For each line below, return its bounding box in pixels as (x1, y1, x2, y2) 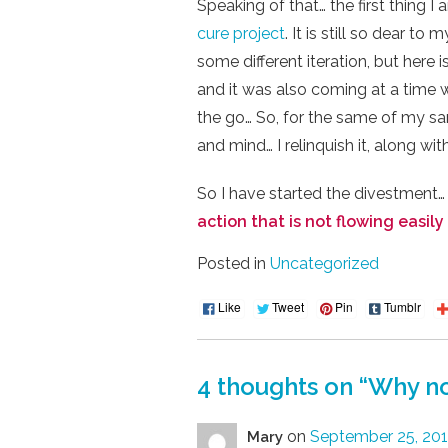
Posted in (197, 254, 266, 273)
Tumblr (384, 297, 421, 315)
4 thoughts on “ (197, 371, 368, 401)
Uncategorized (270, 254, 379, 273)
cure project (197, 24, 285, 43)
